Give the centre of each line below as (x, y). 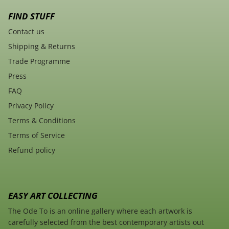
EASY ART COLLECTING (53, 195)
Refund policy (32, 150)
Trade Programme (39, 61)
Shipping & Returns (42, 46)
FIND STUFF (31, 16)
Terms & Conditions (42, 120)
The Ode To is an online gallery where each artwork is (100, 211)
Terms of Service (37, 135)
